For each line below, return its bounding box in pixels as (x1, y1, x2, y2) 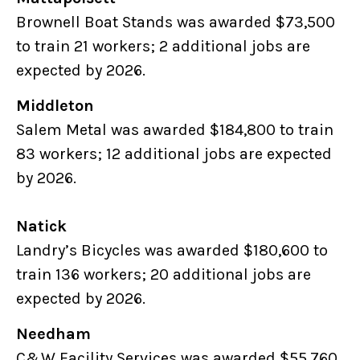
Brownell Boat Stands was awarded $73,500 (16, 13, 335, 32)
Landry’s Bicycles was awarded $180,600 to (16, 241, 328, 260)
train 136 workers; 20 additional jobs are (16, 265, 311, 284)
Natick (16, 217, 73, 236)
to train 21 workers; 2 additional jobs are (16, 37, 310, 56)
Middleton (16, 96, 100, 116)
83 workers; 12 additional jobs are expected (16, 145, 332, 164)
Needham (16, 325, 91, 344)
